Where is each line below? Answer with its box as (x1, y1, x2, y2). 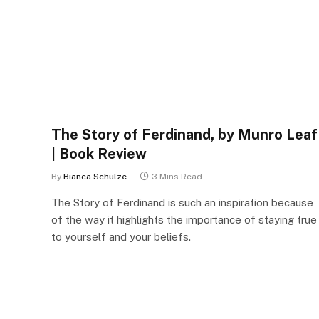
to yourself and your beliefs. (51, 231, 191, 243)
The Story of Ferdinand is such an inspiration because (51, 197, 313, 209)
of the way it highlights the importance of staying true (51, 214, 317, 226)
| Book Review (51, 145, 147, 162)
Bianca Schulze (63, 172, 127, 182)
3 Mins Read (152, 172, 202, 182)
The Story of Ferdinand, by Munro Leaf (51, 126, 318, 143)
